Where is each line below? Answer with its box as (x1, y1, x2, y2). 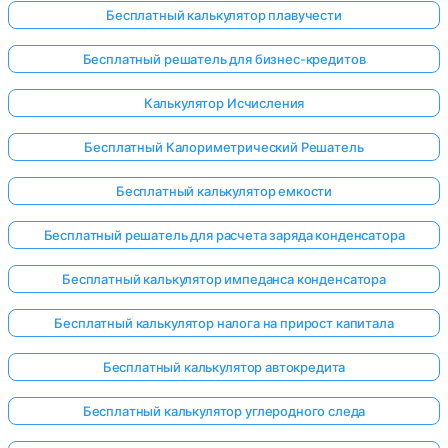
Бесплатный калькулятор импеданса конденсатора (62, 270, 386, 287)
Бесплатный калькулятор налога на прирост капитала (54, 314, 394, 331)
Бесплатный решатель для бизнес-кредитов (82, 50, 366, 67)
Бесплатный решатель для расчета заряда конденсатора (43, 226, 405, 243)
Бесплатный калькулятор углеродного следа (82, 402, 366, 419)
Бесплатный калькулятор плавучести (106, 6, 342, 23)
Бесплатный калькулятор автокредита (102, 358, 346, 375)
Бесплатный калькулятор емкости (115, 182, 333, 199)
